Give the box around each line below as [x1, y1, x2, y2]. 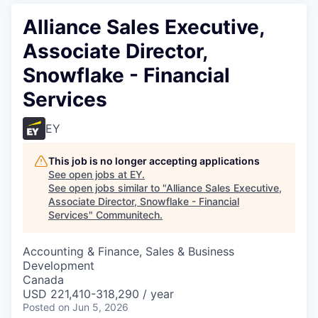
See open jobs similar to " [48, 182, 166, 194]
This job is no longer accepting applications [48, 155, 260, 168]
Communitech [96, 209, 160, 221]
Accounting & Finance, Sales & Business [23, 244, 234, 259]
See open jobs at [48, 168, 130, 181]
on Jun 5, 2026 [58, 301, 128, 314]
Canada [23, 273, 64, 287]
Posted [23, 301, 55, 314]
